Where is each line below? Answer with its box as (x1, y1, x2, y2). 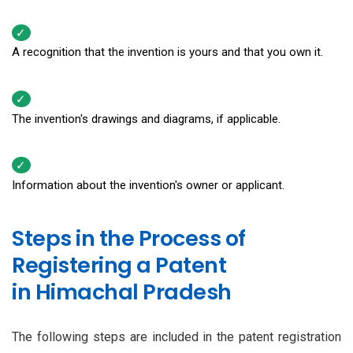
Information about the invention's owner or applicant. (12, 177, 284, 192)
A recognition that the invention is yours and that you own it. (12, 45, 323, 60)
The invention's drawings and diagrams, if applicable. (12, 111, 281, 126)
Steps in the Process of (12, 223, 246, 253)
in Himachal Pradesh (12, 277, 232, 307)
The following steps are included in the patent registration (12, 329, 341, 344)
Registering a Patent (12, 250, 226, 280)
